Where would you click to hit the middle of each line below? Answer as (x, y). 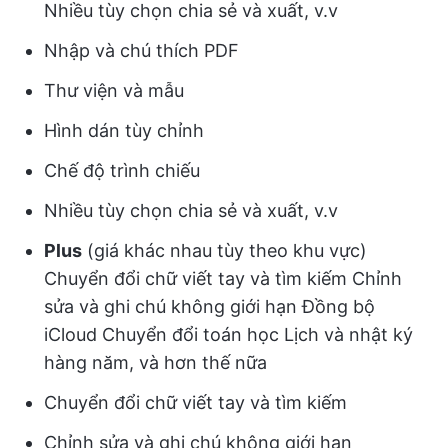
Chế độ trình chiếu (122, 171)
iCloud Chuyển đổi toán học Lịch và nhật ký (228, 335)
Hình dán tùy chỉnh (124, 131)
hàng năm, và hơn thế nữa (155, 363)
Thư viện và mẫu (114, 91)
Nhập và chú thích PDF (141, 51)
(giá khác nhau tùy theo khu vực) (224, 251)
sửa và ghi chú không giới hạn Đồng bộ (209, 307)
